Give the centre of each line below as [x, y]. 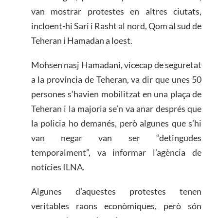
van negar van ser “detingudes [116, 137]
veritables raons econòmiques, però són [116, 206]
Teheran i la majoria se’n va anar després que [116, 108]
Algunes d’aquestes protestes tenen [116, 191]
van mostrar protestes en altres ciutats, [116, 11]
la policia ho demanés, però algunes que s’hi [116, 123]
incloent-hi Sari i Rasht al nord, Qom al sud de [116, 26]
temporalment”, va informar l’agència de [116, 152]
